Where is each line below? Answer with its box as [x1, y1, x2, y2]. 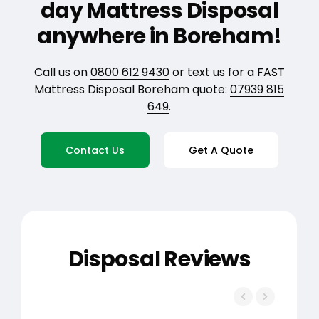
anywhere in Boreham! [37, 21, 282, 51]
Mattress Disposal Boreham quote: [34, 80, 231, 98]
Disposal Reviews [68, 244, 251, 274]
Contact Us [65, 142, 125, 157]
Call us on [33, 63, 90, 80]
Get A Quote [188, 142, 253, 157]
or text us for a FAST [169, 63, 285, 80]
